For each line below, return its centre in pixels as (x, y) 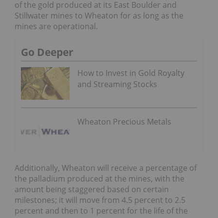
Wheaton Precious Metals (124, 122)
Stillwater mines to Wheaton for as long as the (99, 16)
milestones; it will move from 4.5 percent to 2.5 (100, 200)
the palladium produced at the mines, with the (100, 178)
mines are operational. (56, 27)
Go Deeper (47, 52)
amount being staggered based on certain (92, 189)
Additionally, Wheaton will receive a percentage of (106, 168)
